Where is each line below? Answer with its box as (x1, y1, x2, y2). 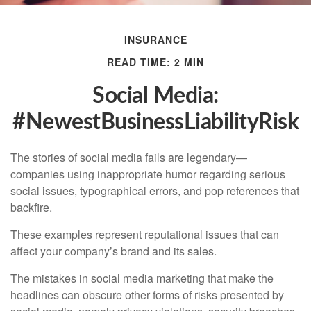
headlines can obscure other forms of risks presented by (10, 286, 284, 303)
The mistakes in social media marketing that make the (10, 269, 274, 286)
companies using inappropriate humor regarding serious (10, 165, 285, 182)
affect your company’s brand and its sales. (10, 242, 217, 259)
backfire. (10, 199, 52, 215)
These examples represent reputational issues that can (10, 226, 279, 242)
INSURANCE (124, 32, 187, 47)
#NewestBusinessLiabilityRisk (12, 110, 299, 133)
